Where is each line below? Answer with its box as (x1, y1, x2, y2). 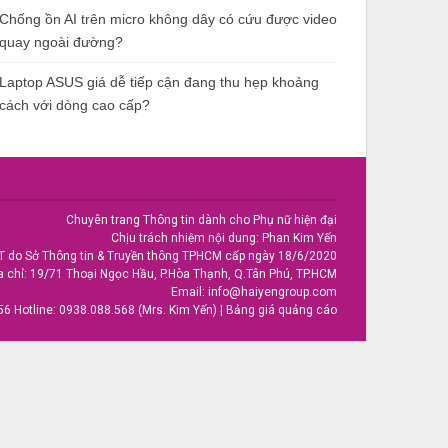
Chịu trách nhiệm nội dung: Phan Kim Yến (111, 231, 337, 245)
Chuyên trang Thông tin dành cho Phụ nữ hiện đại (66, 213, 337, 227)
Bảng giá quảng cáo (226, 303, 337, 317)
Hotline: (11, 303, 59, 317)
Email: (171, 285, 208, 299)
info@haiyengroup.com (208, 285, 337, 299)
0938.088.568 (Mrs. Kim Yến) (59, 303, 217, 317)
